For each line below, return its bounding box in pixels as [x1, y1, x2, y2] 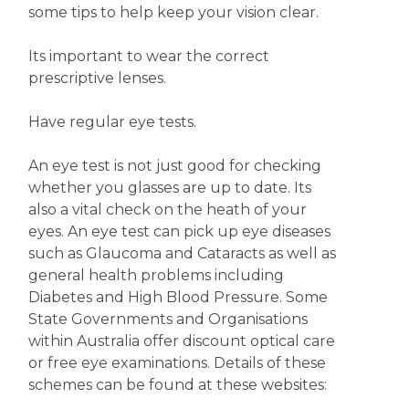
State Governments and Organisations [27, 310, 308, 328]
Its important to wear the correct [27, 47, 269, 65]
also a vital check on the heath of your [27, 201, 307, 218]
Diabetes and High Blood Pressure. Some [27, 288, 328, 306]
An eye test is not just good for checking [27, 157, 321, 174]
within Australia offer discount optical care [27, 332, 335, 350]
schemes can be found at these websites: [27, 376, 327, 393]
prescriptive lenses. [27, 69, 166, 87]
